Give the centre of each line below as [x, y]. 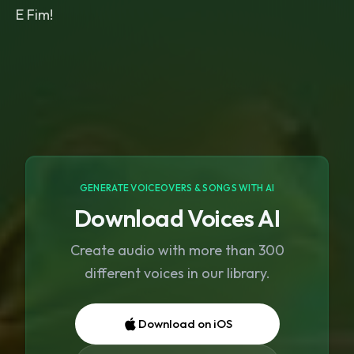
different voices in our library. [177, 273]
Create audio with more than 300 [177, 250]
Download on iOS [185, 324]
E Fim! [34, 15]
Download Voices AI [177, 218]
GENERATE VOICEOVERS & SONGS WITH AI [177, 188]
